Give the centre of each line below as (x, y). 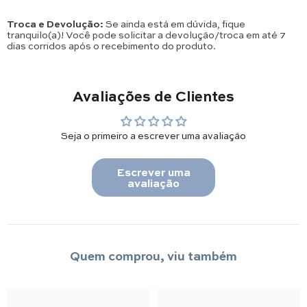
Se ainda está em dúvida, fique (174, 23)
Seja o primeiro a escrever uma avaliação (153, 135)
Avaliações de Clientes (153, 95)
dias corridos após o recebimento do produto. (111, 45)
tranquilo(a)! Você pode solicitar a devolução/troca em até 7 (146, 34)
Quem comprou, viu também (153, 255)
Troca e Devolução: (55, 23)
